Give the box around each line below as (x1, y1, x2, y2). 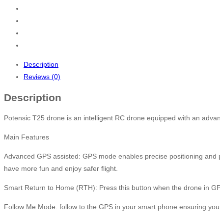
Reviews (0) (24, 72, 60, 81)
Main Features (4, 133, 49, 141)
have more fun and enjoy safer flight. (4, 165, 118, 173)
